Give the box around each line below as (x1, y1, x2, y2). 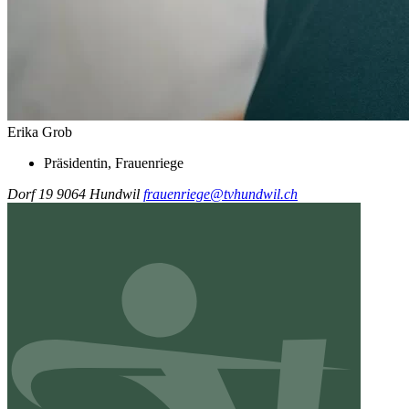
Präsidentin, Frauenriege (44, 154, 184, 171)
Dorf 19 (7, 185, 53, 202)
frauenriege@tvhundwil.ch (143, 185, 298, 202)
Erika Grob (7, 123, 72, 140)
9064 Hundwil (57, 185, 140, 202)
